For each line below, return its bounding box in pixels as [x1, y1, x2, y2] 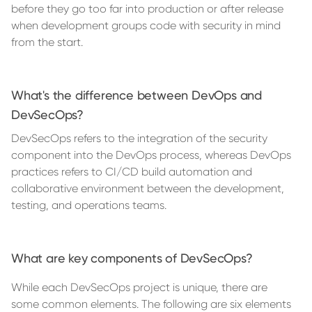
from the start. [11, 36, 83, 49]
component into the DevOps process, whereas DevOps [11, 148, 291, 162]
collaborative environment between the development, [11, 182, 284, 196]
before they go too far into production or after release [11, 2, 283, 16]
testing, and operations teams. [11, 198, 166, 212]
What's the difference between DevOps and [11, 88, 263, 103]
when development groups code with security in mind [11, 19, 281, 33]
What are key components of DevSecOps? [11, 251, 253, 266]
